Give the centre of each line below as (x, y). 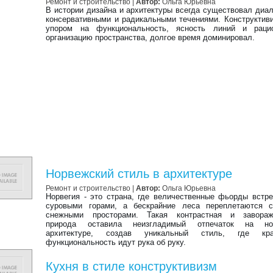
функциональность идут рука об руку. (116, 242)
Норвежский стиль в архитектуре (139, 174)
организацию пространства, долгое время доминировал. (151, 37)
